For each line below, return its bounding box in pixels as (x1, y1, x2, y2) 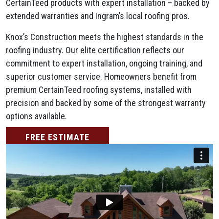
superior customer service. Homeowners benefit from (6, 71, 197, 82)
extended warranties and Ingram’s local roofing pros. (6, 11, 190, 22)
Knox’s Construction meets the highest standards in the (6, 32, 203, 43)
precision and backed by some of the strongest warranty (6, 98, 206, 109)
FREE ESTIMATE (25, 132, 89, 143)
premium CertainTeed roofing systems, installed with (6, 85, 192, 95)
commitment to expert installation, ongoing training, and (6, 58, 202, 69)
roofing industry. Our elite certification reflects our (6, 45, 184, 56)
